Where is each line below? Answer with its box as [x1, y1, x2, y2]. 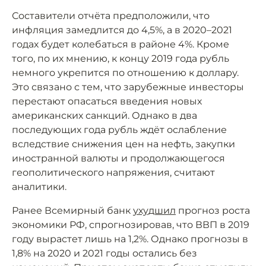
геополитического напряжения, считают [12, 167, 215, 178]
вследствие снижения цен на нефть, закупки [12, 138, 235, 150]
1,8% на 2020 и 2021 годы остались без [12, 248, 197, 259]
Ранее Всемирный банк [12, 205, 133, 216]
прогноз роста [176, 205, 250, 216]
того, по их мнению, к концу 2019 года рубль [12, 53, 229, 64]
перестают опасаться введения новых [12, 96, 202, 107]
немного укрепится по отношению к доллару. [12, 67, 239, 78]
